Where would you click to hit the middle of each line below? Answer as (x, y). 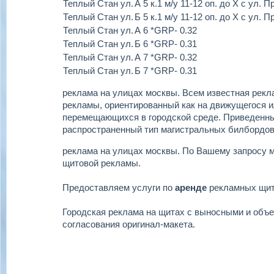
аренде (191, 187)
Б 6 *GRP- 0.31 (166, 44)
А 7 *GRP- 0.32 (166, 57)
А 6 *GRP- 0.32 (166, 30)
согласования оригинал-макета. (129, 224)
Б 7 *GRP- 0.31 (166, 71)
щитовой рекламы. (102, 163)
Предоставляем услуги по (119, 187)
